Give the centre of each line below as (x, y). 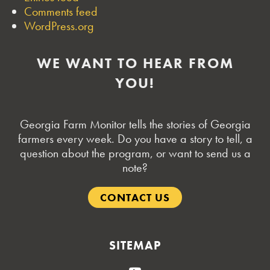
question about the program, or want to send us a (135, 153)
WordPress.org (59, 26)
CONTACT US (135, 197)
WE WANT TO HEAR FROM (135, 63)
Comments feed (61, 11)
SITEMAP (135, 245)
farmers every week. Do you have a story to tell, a (135, 138)
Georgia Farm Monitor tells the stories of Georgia (135, 124)
